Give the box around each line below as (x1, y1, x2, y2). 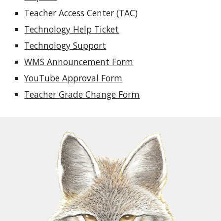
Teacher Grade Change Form (24, 88, 140, 100)
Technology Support (24, 39, 107, 51)
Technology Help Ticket (24, 23, 119, 35)
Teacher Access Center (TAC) (24, 7, 138, 19)
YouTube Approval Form (24, 72, 123, 84)
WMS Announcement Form (24, 56, 134, 68)
